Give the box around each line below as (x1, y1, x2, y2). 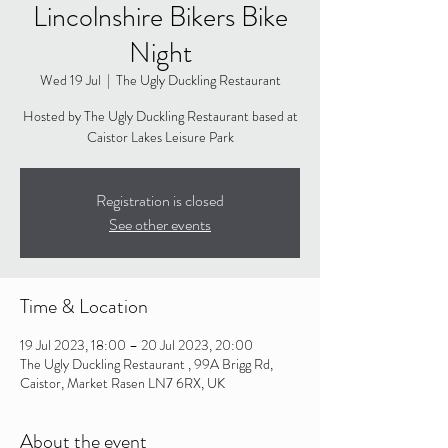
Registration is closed (96, 189, 224, 212)
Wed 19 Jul (39, 70, 101, 90)
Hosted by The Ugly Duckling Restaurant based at (22, 106, 298, 126)
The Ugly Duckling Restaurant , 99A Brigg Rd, (20, 354, 273, 374)
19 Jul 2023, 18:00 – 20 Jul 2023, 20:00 (20, 335, 253, 355)
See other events (109, 213, 211, 236)
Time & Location (20, 292, 148, 321)
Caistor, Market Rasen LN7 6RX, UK (20, 373, 225, 393)
